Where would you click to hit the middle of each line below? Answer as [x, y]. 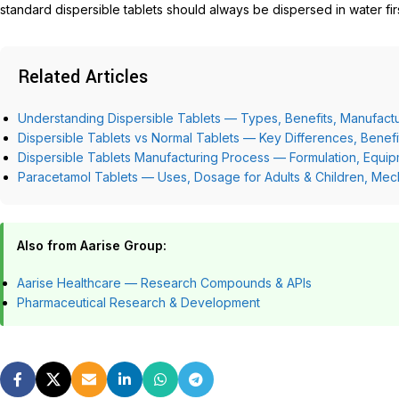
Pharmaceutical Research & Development [138, 303]
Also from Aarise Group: [92, 246]
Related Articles [83, 77]
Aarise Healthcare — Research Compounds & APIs [164, 283]
